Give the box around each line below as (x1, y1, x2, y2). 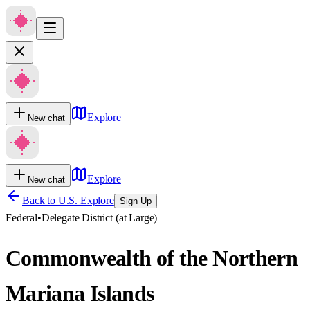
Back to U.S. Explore (22, 194, 114, 206)
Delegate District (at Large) (41, 212, 158, 224)
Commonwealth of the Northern (6, 246, 298, 271)
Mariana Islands (6, 281, 154, 307)
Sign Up (119, 196, 152, 206)
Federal (6, 212, 37, 224)
